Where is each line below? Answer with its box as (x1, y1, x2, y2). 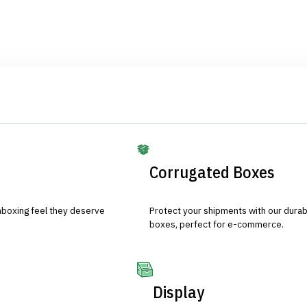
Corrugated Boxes (149, 160, 275, 183)
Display (152, 280, 204, 303)
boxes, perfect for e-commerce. (149, 217, 284, 230)
